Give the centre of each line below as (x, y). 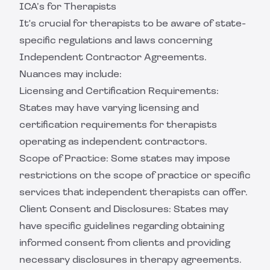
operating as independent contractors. (113, 142)
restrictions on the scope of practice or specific (135, 176)
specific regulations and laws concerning (116, 41)
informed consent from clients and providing (125, 243)
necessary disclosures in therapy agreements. (130, 260)
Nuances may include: (71, 75)
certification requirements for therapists (118, 125)
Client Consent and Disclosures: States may (124, 210)
